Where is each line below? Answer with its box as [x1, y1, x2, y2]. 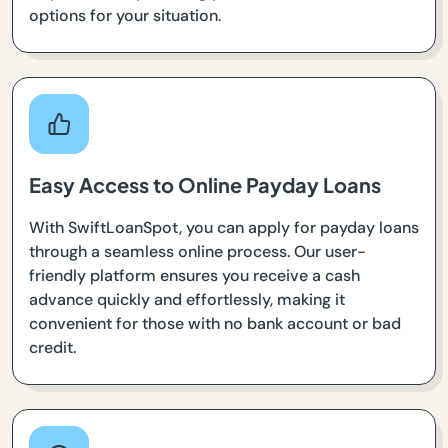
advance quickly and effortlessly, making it [29, 289, 345, 311]
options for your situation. [29, 5, 221, 27]
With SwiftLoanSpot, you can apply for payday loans [29, 217, 419, 239]
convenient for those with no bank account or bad [29, 313, 401, 335]
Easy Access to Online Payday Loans [29, 172, 381, 198]
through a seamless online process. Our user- [29, 241, 366, 263]
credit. [29, 337, 76, 359]
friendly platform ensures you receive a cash [29, 265, 360, 287]
